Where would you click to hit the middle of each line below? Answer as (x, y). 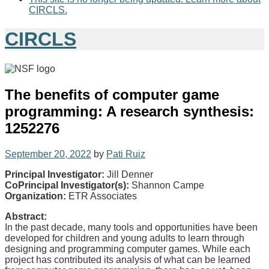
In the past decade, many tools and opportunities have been (131, 227)
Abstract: (26, 216)
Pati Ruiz (126, 154)
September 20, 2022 (48, 154)
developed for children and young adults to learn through (125, 238)
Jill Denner (130, 174)
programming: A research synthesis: (129, 111)
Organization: (37, 196)
